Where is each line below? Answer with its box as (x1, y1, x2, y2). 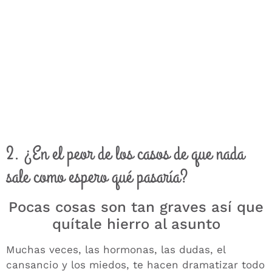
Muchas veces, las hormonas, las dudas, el (6, 243, 225, 256)
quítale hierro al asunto (52, 215, 220, 233)
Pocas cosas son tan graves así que (8, 198, 263, 216)
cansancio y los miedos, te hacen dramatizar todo (6, 258, 265, 271)
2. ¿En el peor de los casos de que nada (6, 140, 244, 167)
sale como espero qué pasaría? (6, 163, 188, 190)
